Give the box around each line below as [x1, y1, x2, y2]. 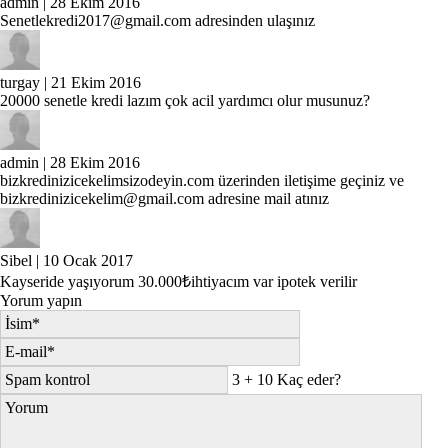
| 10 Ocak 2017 [32, 252, 133, 269]
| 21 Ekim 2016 [40, 74, 141, 91]
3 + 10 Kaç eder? [232, 371, 341, 388]
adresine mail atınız [204, 190, 329, 207]
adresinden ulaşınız [191, 12, 315, 29]
